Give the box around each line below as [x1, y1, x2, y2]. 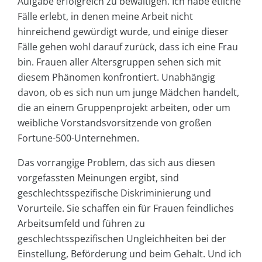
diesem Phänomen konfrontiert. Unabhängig [18, 70, 215, 84]
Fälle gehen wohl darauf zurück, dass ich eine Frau [18, 40, 238, 53]
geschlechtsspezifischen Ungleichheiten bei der [18, 232, 226, 245]
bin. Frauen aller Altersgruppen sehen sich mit [18, 55, 221, 68]
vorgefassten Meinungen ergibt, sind [18, 171, 179, 184]
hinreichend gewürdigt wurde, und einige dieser [18, 25, 229, 38]
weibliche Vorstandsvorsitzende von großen [18, 116, 212, 129]
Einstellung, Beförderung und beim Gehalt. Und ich [18, 247, 242, 260]
